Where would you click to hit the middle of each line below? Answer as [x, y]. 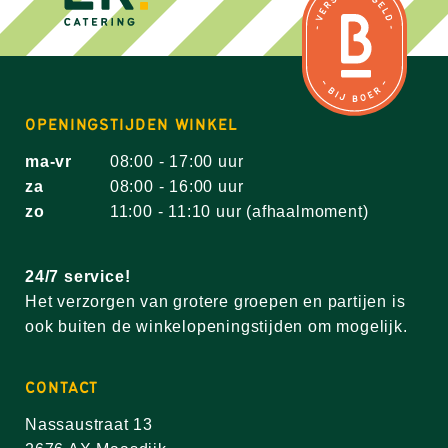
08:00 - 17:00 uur [176, 161]
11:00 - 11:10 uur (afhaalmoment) [239, 211]
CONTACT [62, 387]
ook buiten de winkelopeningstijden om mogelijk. [216, 326]
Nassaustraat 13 [89, 424]
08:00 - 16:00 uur [176, 186]
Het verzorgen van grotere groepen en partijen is [215, 301]
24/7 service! [78, 276]
